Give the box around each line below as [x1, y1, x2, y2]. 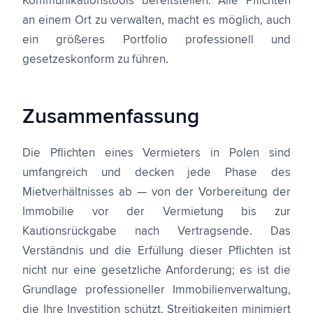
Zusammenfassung [22, 106, 199, 127]
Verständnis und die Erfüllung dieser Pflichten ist [22, 245, 291, 257]
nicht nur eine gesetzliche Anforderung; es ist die [22, 265, 291, 277]
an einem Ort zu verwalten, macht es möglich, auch [22, 15, 291, 27]
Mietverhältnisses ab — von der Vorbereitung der [22, 187, 291, 198]
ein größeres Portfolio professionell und [22, 34, 291, 46]
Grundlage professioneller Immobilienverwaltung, [22, 284, 291, 296]
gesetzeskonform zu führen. [22, 54, 168, 66]
